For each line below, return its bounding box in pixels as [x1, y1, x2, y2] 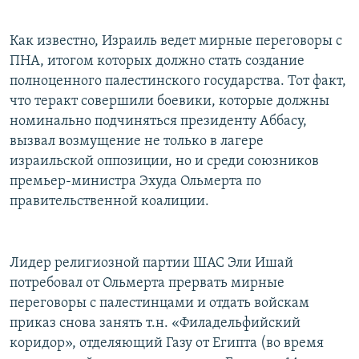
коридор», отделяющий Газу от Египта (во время [10, 336, 324, 352]
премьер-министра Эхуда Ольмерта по [10, 174, 261, 190]
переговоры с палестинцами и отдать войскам [10, 296, 309, 312]
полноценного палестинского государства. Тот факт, [10, 74, 346, 90]
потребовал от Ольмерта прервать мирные [10, 276, 284, 292]
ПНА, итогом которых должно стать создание [10, 54, 305, 70]
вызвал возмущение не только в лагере [10, 134, 264, 150]
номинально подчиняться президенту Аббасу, [10, 114, 307, 130]
